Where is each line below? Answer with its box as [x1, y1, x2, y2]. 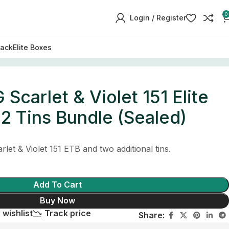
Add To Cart [33, 179, 82, 190]
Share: [139, 210, 165, 220]
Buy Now [39, 195, 75, 205]
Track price [44, 208, 91, 219]
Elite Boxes [12, 42, 52, 52]
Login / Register [129, 13, 186, 22]
